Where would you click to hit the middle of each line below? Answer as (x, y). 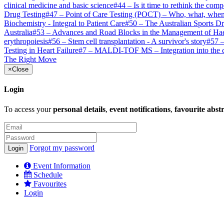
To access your (28, 109)
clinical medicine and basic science (59, 5)
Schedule (48, 174)
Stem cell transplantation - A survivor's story (137, 41)
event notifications (140, 109)
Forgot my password (62, 147)
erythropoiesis (26, 41)
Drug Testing (25, 14)
